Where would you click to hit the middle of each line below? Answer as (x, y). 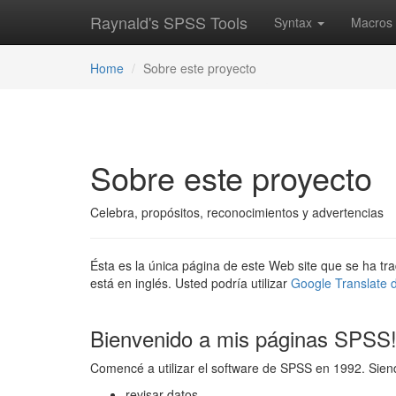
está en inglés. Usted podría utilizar (190, 283)
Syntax (295, 22)
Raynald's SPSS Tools (169, 22)
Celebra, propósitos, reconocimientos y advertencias (237, 212)
